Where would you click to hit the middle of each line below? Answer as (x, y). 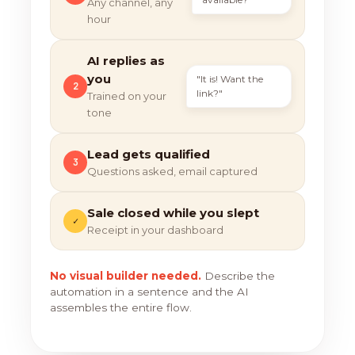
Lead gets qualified (149, 154)
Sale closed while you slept (173, 212)
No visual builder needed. (126, 275)
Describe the (238, 275)
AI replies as (126, 60)
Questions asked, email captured (172, 171)
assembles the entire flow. (121, 307)
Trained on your (127, 95)
